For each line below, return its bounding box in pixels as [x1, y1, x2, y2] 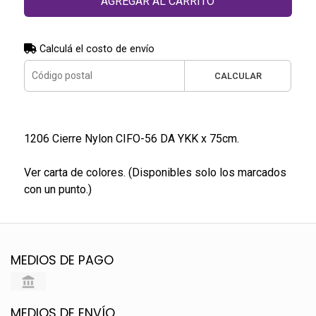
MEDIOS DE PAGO [11, 251, 114, 269]
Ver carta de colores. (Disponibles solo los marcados [23, 165, 286, 179]
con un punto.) [23, 182, 92, 196]
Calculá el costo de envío [36, 42, 154, 55]
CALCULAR [214, 70, 262, 81]
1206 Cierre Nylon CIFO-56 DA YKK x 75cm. [23, 131, 239, 145]
